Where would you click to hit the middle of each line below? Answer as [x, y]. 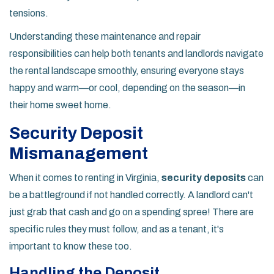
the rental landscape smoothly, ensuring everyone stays [127, 71]
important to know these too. [71, 246]
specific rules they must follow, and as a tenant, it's [117, 229]
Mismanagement [79, 154]
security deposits [204, 178]
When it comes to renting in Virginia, [85, 178]
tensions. [29, 13]
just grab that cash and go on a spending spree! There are [131, 212]
